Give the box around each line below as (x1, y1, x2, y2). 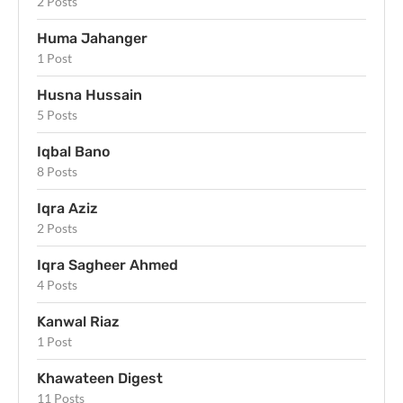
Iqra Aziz (37, 200, 98, 218)
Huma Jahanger (37, 30, 148, 48)
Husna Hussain (37, 86, 142, 104)
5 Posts (37, 107, 77, 123)
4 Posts (37, 277, 77, 293)
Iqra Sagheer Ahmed (37, 256, 178, 274)
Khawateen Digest (37, 370, 163, 388)
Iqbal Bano (37, 143, 110, 161)
